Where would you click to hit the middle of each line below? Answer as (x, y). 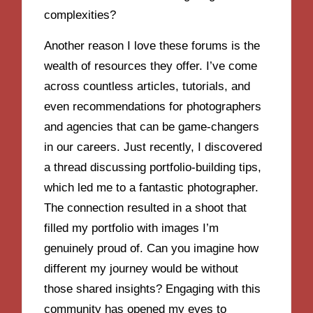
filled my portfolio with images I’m (132, 228)
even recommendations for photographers (153, 107)
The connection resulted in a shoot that (146, 208)
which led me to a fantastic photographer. (152, 188)
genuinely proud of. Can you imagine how (152, 249)
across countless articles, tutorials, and (147, 87)
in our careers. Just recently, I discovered (153, 147)
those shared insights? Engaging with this (153, 289)
